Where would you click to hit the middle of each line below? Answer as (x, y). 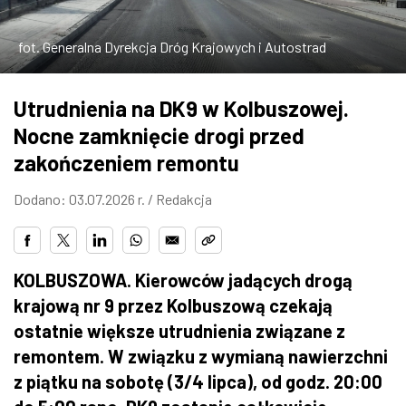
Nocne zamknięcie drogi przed (159, 135)
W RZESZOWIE (75, 77)
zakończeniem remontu (126, 162)
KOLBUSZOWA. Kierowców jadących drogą (183, 280)
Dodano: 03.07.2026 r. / (85, 198)
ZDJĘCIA (53, 28)
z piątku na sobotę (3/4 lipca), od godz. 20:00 (198, 381)
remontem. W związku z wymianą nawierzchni (201, 356)
